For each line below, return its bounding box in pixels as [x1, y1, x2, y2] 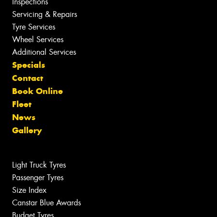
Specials [12, 59, 45, 70]
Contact [12, 72, 43, 83]
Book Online [12, 85, 63, 96]
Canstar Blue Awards [12, 197, 81, 208]
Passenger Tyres [12, 172, 63, 183]
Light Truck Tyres [12, 159, 66, 170]
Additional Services [12, 46, 76, 57]
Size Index [12, 185, 46, 195]
